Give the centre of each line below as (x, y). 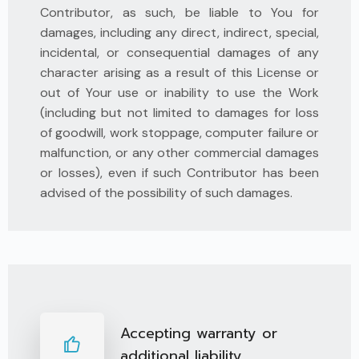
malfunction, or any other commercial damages (179, 153)
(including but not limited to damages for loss (179, 113)
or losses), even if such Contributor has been (179, 173)
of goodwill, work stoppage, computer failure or (179, 133)
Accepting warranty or (199, 333)
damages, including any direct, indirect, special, (179, 32)
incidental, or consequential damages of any (179, 52)
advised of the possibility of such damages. (166, 193)
